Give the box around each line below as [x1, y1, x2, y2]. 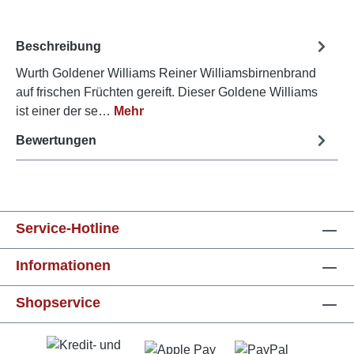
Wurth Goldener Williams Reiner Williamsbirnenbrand [16, 66, 316, 81]
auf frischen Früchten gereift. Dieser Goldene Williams [16, 85, 318, 100]
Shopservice [16, 295, 100, 311]
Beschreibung [16, 39, 101, 53]
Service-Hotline [16, 220, 119, 237]
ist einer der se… [16, 104, 114, 119]
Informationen [16, 258, 111, 274]
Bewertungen [16, 133, 96, 147]
